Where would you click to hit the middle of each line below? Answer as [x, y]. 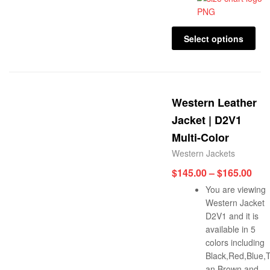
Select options [213, 38]
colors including [235, 243]
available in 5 [231, 229]
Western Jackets [203, 153]
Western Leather [214, 103]
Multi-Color [200, 138]
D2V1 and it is [232, 216]
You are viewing [236, 190]
